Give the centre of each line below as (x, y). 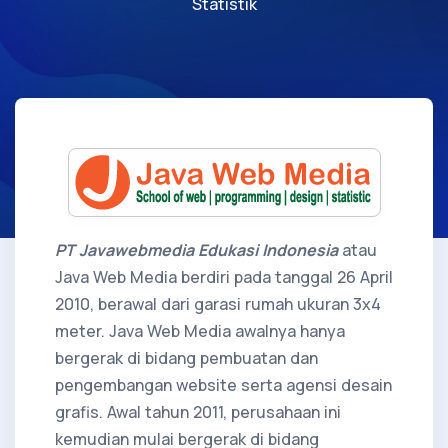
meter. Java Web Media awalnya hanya (200, 330)
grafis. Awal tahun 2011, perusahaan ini (198, 411)
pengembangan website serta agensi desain (223, 384)
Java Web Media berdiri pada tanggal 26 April (224, 276)
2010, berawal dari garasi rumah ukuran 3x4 (218, 303)
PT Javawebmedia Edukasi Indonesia (196, 249)
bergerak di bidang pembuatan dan (186, 357)
